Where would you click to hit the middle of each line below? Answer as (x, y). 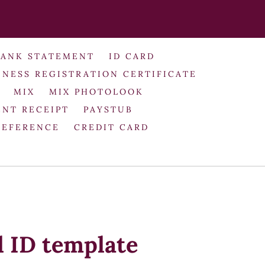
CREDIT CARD (111, 127)
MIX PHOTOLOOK (96, 91)
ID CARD (132, 56)
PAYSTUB (108, 109)
